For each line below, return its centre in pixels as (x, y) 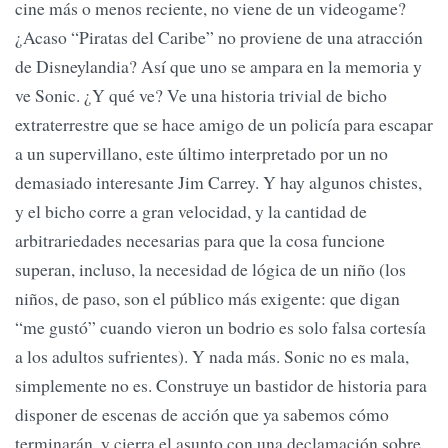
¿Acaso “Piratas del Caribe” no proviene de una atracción (219, 37)
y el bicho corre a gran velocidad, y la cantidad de (191, 211)
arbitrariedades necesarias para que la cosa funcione (200, 240)
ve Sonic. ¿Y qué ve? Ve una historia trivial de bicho (201, 95)
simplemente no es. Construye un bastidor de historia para (221, 385)
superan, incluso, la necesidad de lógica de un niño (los (210, 269)
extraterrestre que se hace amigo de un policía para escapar (224, 124)
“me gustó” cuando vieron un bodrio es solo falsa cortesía (220, 327)
